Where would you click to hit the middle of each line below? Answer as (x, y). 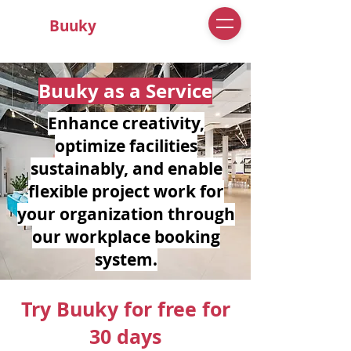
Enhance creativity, (126, 123)
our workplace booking (126, 237)
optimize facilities (126, 146)
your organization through (126, 214)
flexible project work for (126, 192)
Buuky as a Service (125, 91)
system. (126, 260)
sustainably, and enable (126, 169)
